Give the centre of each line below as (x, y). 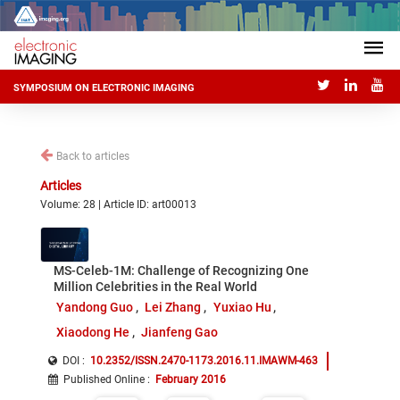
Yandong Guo (94, 307)
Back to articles (93, 156)
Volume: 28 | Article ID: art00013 (118, 204)
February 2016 (191, 379)
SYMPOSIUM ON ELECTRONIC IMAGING (104, 88)
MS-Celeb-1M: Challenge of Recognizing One (181, 271)
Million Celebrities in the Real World (155, 287)
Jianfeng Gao (180, 332)
